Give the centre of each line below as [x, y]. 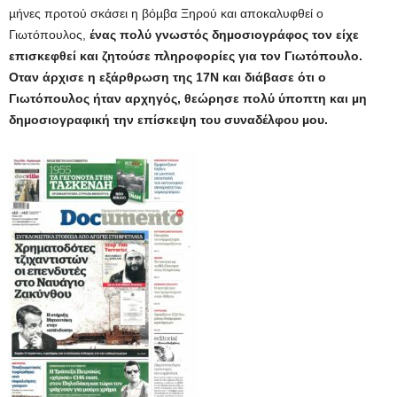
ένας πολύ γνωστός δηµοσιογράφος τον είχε [224, 34]
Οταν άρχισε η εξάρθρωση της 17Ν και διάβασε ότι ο [167, 77]
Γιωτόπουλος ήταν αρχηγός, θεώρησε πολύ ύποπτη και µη [188, 98]
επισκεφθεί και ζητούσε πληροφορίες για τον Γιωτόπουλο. [186, 55]
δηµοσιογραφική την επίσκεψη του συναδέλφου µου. [168, 119]
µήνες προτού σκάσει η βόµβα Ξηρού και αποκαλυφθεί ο [166, 13]
